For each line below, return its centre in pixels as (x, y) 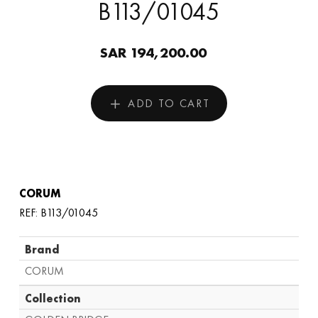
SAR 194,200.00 (153, 53)
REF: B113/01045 (58, 212)
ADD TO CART (169, 103)
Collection (53, 298)
